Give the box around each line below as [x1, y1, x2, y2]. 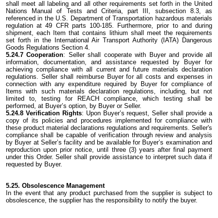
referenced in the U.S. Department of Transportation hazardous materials [6, 14, 212, 22]
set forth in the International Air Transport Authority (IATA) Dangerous [6, 36, 212, 44]
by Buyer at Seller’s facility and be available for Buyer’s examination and [6, 138, 212, 146]
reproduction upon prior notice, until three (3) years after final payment [6, 145, 212, 153]
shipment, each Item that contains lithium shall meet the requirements [6, 29, 212, 36]
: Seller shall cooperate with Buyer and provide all [63, 51, 213, 58]
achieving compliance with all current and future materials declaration [6, 65, 212, 73]
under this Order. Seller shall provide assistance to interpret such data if [6, 153, 212, 161]
